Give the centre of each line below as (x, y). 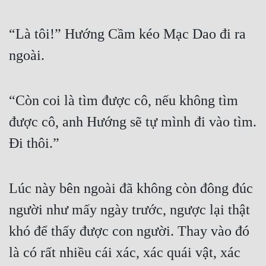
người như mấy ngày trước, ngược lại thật (129, 210)
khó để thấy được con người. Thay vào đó (129, 231)
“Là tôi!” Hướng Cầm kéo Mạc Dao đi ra (127, 34)
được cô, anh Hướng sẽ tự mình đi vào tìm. (133, 122)
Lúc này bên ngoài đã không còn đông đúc (131, 189)
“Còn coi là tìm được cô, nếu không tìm (123, 101)
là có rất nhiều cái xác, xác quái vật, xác (125, 253)
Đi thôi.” (34, 143)
